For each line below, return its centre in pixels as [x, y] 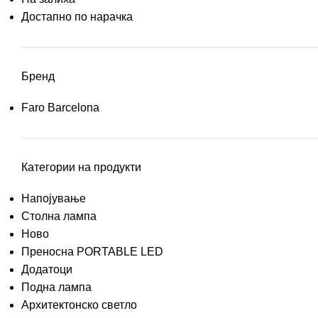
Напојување [54, 199]
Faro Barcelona [60, 108]
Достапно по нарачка [77, 17]
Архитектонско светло [79, 305]
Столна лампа [59, 216]
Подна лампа [56, 287]
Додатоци [47, 270]
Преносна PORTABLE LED [92, 252]
